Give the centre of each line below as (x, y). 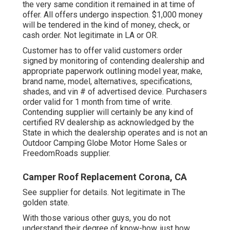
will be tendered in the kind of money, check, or (106, 25)
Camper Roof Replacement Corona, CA (105, 177)
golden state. (46, 203)
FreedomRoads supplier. (66, 154)
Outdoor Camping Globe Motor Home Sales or (105, 143)
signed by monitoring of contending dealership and (113, 61)
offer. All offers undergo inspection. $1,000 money (113, 15)
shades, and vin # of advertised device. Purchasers (115, 92)
